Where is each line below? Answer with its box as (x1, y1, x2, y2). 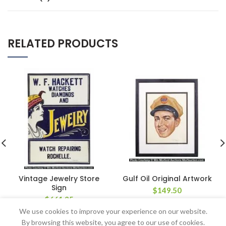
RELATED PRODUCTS (8, 35, 118, 51)
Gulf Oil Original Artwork (122, 173, 212, 184)
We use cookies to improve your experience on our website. (19, 207, 207, 215)
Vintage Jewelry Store (19, 173, 99, 184)
